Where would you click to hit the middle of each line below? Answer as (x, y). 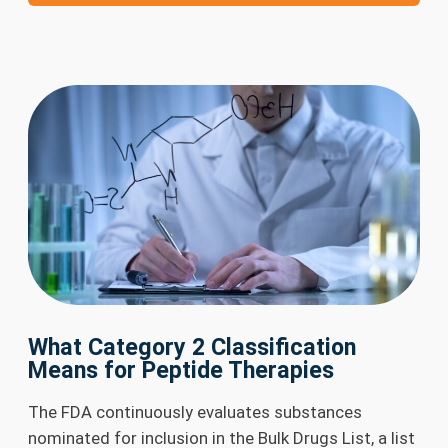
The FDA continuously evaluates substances (195, 412)
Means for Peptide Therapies (181, 370)
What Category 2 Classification (192, 347)
